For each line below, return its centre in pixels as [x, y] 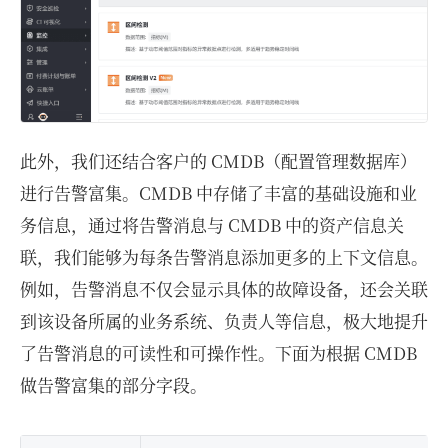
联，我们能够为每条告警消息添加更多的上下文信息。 [224, 256]
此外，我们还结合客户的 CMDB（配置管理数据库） [218, 160]
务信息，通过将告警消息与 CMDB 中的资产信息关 [212, 224]
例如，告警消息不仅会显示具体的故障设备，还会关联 [224, 288]
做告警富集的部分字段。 [113, 384]
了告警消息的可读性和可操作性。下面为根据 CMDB [218, 352]
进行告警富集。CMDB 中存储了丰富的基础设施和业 [218, 192]
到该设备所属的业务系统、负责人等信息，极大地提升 [224, 320]
